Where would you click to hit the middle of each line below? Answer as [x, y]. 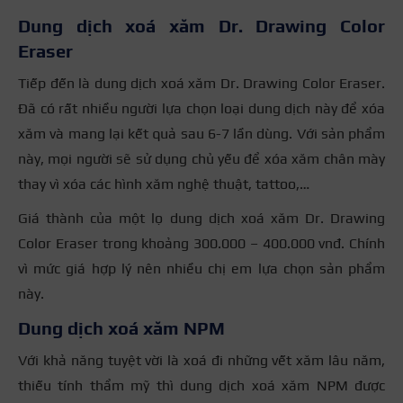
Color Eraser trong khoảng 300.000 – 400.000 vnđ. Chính [201, 244]
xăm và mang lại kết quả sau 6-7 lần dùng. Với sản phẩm [201, 134]
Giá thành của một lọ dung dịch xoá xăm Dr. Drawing [201, 219]
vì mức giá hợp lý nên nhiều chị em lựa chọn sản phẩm [201, 269]
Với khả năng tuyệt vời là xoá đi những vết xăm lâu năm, [201, 361]
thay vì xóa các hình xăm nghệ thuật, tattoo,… [164, 184]
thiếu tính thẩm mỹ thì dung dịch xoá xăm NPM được [201, 386]
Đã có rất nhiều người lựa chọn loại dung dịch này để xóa [201, 109]
